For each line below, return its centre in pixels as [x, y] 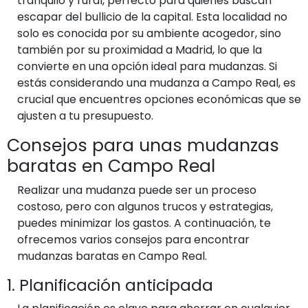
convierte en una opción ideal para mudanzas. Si [147, 66]
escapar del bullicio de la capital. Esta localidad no [152, 16]
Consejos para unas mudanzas [143, 145]
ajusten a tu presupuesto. [85, 115]
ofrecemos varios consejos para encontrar [133, 239]
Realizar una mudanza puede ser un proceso [137, 190]
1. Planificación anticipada [110, 285]
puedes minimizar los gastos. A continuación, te [144, 223]
